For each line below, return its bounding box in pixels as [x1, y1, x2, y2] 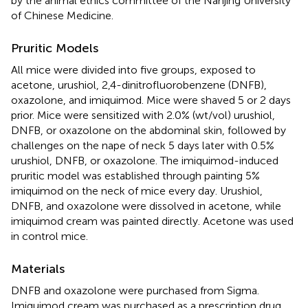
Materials [11, 261, 65, 276]
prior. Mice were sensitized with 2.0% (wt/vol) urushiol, [11, 108, 275, 122]
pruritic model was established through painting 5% [11, 168, 260, 182]
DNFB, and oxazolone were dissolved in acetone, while [11, 199, 281, 212]
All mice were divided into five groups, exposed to [11, 63, 256, 76]
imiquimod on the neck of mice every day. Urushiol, [11, 184, 263, 197]
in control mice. [11, 229, 88, 243]
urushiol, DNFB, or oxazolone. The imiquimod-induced [11, 153, 278, 167]
